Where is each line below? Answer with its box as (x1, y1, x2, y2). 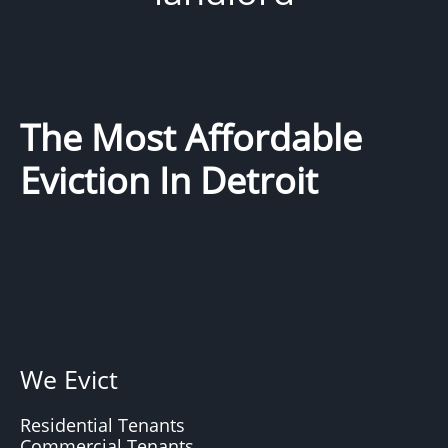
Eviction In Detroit (20, 156, 327, 205)
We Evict (20, 362, 125, 396)
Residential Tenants (20, 413, 185, 437)
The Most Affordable (20, 113, 362, 162)
